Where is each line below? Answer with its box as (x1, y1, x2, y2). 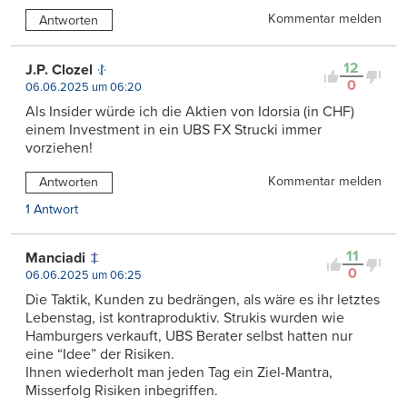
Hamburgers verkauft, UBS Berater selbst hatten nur (25, 327, 352, 346)
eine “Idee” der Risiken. (25, 345, 174, 364)
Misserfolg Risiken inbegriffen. (25, 382, 218, 401)
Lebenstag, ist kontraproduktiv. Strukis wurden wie (25, 309, 344, 328)
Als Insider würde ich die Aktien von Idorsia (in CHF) (25, 103, 354, 122)
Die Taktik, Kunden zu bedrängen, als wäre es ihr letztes (25, 291, 380, 310)
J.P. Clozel (25, 61, 93, 80)
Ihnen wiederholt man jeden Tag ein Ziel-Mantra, (25, 363, 333, 382)
